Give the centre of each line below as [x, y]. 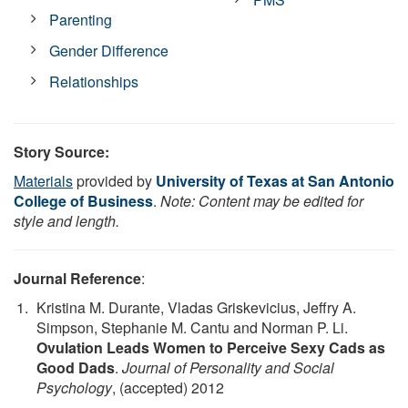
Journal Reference [77, 278]
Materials [43, 180]
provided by [114, 180]
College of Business [83, 200]
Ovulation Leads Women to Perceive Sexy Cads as [211, 347]
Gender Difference [109, 50]
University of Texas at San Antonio [275, 180]
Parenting [81, 19]
